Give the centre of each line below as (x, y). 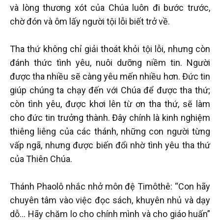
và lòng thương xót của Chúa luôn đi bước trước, (110, 7)
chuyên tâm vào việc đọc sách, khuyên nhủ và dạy (110, 200)
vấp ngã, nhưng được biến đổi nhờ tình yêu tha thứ (110, 145)
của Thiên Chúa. (41, 159)
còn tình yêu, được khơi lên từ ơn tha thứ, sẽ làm (110, 104)
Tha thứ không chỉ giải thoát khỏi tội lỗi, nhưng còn (110, 49)
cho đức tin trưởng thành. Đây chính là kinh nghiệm (110, 117)
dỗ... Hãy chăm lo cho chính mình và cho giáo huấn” (110, 214)
